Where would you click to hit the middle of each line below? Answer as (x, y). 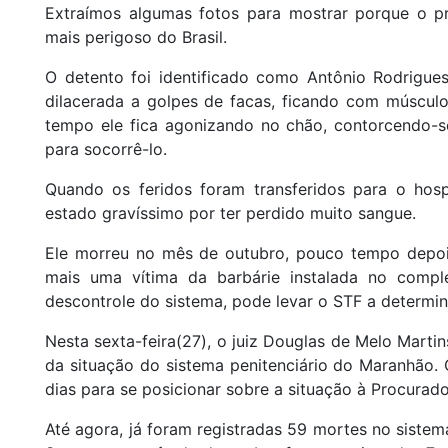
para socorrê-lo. (106, 149)
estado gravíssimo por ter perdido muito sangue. (230, 213)
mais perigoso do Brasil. (136, 37)
